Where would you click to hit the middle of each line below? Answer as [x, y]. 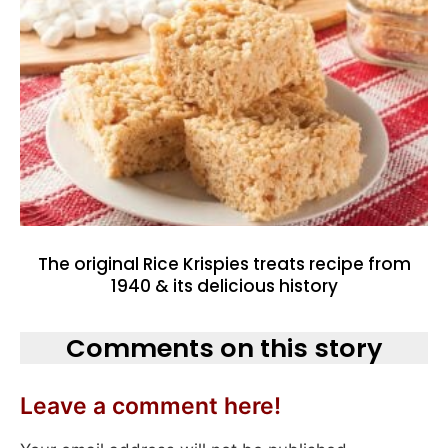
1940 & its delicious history [224, 285]
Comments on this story [224, 347]
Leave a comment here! [150, 405]
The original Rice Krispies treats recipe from [224, 263]
